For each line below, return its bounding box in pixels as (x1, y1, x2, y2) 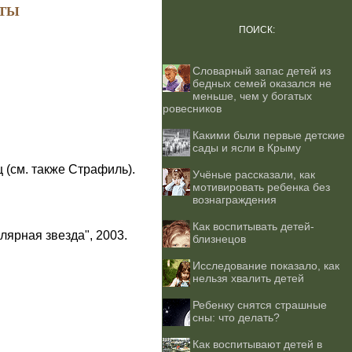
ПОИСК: (239, 24, 275, 35)
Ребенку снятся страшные (192, 299, 327, 311)
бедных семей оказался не (192, 77, 332, 90)
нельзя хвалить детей (192, 272, 304, 284)
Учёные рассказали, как (192, 168, 315, 181)
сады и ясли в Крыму (192, 141, 301, 154)
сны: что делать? (192, 311, 280, 324)
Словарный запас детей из (192, 64, 331, 77)
